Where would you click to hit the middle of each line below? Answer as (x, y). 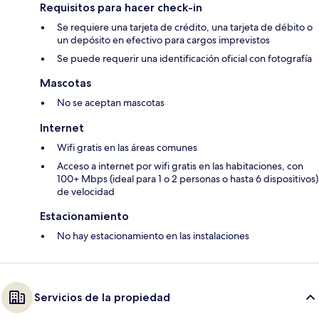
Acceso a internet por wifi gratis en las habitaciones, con (180, 166)
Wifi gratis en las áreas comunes (127, 148)
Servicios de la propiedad (102, 298)
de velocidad (86, 192)
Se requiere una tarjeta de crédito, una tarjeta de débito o (185, 27)
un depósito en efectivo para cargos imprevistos (163, 40)
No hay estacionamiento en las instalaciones (153, 236)
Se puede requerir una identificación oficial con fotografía (184, 59)
